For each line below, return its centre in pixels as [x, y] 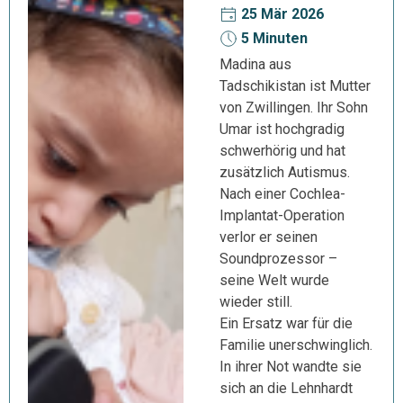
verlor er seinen [269, 237]
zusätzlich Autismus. [285, 172]
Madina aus [255, 64]
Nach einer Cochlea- [282, 194]
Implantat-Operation [282, 215]
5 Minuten [273, 38]
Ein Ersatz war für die [286, 323]
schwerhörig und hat [282, 151]
